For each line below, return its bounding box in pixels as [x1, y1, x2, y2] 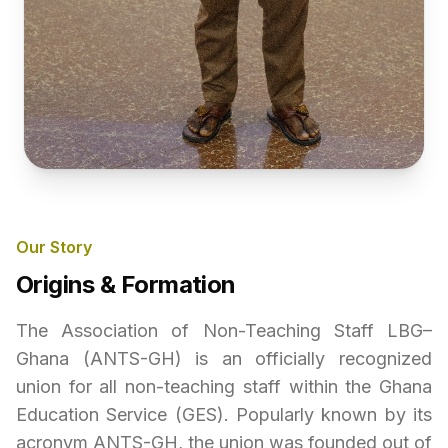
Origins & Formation [16, 270, 236, 299]
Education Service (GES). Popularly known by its [16, 404, 432, 425]
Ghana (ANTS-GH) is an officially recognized [16, 348, 432, 369]
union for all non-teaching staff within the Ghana [16, 376, 432, 397]
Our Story [16, 237, 92, 257]
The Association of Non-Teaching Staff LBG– [16, 320, 432, 341]
